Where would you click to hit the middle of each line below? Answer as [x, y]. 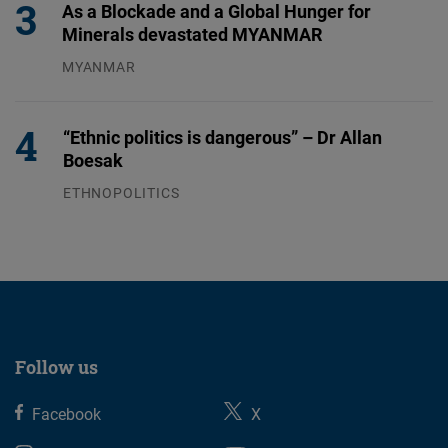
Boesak [93, 160]
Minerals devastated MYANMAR [192, 34]
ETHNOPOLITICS [121, 193]
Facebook [67, 414]
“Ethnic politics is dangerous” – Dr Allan [222, 137]
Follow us [56, 367]
